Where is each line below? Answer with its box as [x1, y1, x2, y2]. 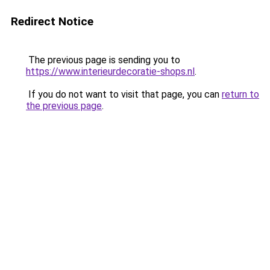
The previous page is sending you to [26, 54, 180, 66]
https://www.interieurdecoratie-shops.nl [26, 66, 195, 77]
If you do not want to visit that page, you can [26, 89, 222, 100]
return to [222, 89, 259, 100]
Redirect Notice [11, 14, 93, 28]
